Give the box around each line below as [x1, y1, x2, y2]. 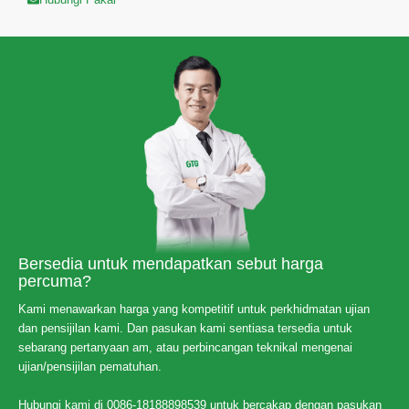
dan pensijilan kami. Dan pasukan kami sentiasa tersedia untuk [18, 321, 352, 336]
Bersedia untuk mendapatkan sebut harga [18, 255, 323, 274]
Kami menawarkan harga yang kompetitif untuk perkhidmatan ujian [18, 302, 370, 317]
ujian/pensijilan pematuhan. [18, 360, 162, 374]
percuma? [18, 272, 91, 291]
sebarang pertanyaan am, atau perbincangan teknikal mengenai [18, 341, 352, 355]
